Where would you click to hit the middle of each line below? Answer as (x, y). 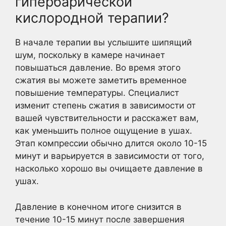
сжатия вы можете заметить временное (101, 80)
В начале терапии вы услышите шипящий (103, 43)
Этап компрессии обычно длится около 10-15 (111, 144)
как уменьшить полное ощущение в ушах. (104, 131)
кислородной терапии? (92, 18)
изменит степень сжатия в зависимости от (105, 106)
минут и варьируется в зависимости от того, (110, 156)
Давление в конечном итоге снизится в (98, 207)
